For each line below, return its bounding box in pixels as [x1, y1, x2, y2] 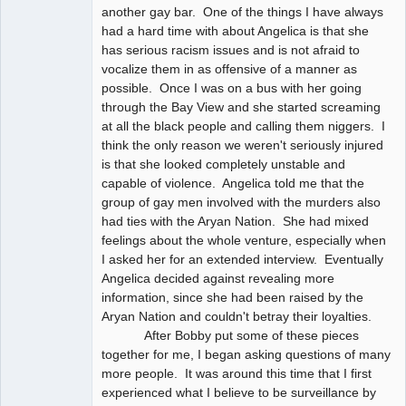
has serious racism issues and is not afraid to [101, 42, 360, 57]
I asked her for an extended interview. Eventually [101, 251, 383, 266]
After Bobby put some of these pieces [101, 327, 359, 343]
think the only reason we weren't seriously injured [101, 137, 383, 152]
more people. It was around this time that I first [101, 365, 372, 381]
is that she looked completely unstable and [101, 156, 345, 171]
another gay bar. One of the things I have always [101, 4, 383, 19]
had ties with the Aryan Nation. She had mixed [101, 213, 369, 228]
